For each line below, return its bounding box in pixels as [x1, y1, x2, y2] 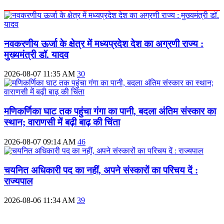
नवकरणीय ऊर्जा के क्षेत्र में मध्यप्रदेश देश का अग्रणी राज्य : [4, 38, 203, 49]
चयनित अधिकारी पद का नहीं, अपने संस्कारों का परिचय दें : [4, 164, 198, 175]
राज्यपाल [4, 175, 32, 186]
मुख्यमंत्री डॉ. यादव [4, 49, 68, 60]
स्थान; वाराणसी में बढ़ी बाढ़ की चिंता [4, 117, 120, 128]
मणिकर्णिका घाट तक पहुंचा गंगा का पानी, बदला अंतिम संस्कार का [4, 106, 216, 117]
